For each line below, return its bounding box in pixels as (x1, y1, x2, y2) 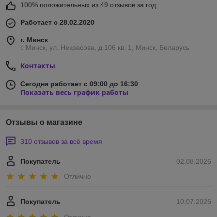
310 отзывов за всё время (20, 137, 102, 145)
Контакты (20, 61, 55, 70)
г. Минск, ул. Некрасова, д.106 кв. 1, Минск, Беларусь (20, 43, 189, 51)
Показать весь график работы (20, 87, 128, 97)
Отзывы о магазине (6, 118, 82, 126)
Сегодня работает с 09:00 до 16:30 (20, 79, 138, 88)
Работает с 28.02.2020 (20, 18, 94, 26)
